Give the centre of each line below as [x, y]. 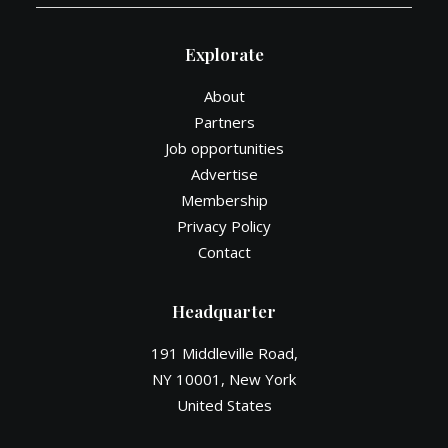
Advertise [224, 174]
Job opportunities [224, 148]
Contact [224, 252]
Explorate [224, 54]
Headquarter [224, 311]
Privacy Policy [224, 226]
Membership [224, 200]
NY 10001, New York [224, 379]
